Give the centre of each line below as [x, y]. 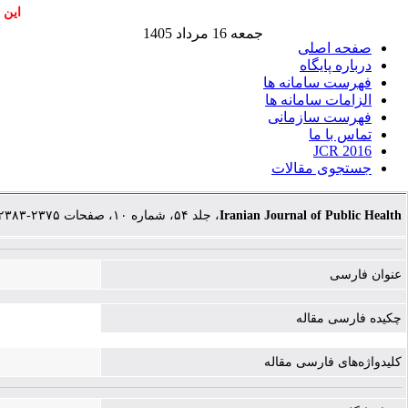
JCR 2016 [342, 151]
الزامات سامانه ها [318, 100]
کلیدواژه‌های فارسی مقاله [333, 362]
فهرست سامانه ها [317, 82]
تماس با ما [340, 134]
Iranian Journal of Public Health [311, 215]
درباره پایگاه [336, 65]
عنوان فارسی [366, 275]
